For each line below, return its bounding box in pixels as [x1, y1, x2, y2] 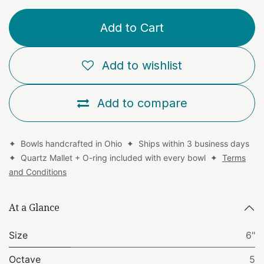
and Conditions [9, 166, 67, 177]
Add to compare [97, 95, 187, 110]
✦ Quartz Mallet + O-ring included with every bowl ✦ [9, 152, 222, 163]
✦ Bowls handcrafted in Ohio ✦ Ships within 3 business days [9, 138, 252, 148]
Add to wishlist [102, 58, 182, 72]
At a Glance [9, 201, 60, 214]
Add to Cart [100, 20, 164, 35]
